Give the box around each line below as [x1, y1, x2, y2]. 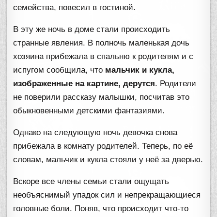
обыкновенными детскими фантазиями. [13, 106, 165, 115]
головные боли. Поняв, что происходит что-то [13, 203, 189, 213]
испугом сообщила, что [13, 65, 106, 75]
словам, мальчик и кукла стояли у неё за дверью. [13, 155, 203, 164]
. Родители [155, 78, 197, 88]
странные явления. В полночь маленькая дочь [13, 38, 190, 47]
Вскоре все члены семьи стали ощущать [13, 176, 170, 186]
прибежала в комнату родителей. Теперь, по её [13, 141, 193, 151]
